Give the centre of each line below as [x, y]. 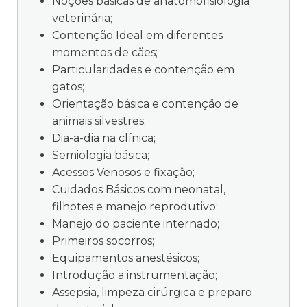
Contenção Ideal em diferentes [137, 35]
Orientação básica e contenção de [145, 103]
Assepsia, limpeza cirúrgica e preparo [152, 292]
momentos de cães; [105, 52]
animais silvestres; [99, 121]
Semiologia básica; [101, 155]
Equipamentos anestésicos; [126, 258]
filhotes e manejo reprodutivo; [135, 206]
